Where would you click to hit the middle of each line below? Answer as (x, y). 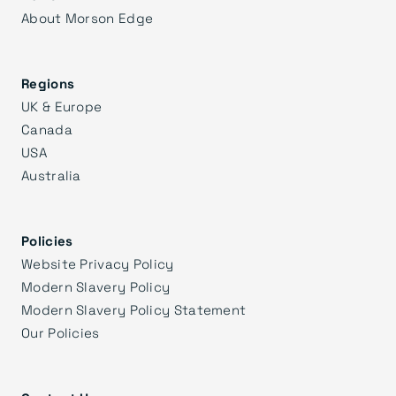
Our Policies (61, 332)
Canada (47, 129)
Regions (48, 83)
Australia (51, 175)
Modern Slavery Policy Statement (134, 309)
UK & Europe (62, 106)
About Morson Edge (88, 17)
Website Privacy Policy (98, 263)
